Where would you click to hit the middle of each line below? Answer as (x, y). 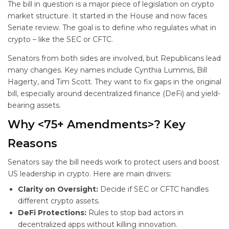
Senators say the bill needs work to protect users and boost (113, 162)
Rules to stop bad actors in (135, 213)
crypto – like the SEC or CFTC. (60, 39)
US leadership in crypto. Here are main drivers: (89, 174)
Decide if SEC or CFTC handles (153, 189)
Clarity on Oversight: (58, 189)
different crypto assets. (59, 201)
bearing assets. (34, 105)
